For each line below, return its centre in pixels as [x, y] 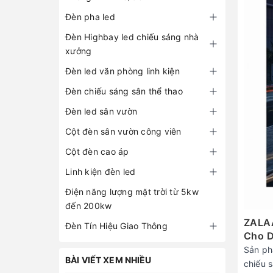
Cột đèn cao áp [97, 151]
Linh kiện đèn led [101, 172]
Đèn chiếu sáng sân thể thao [124, 91]
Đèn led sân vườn [101, 111]
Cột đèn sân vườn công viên [123, 131]
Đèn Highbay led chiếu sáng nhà [132, 37]
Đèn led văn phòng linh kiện [122, 71]
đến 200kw [89, 206]
